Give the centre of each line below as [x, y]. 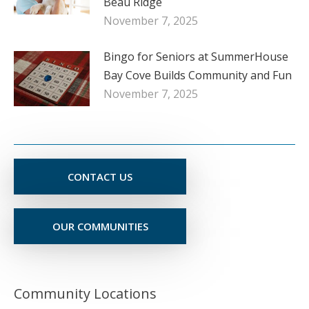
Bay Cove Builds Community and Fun [198, 75]
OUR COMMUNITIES [100, 226]
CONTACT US [100, 176]
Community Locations [85, 293]
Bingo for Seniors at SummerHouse [196, 56]
